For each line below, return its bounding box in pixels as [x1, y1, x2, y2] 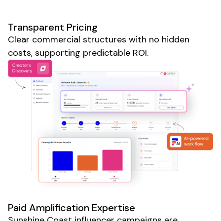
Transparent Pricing [8, 20, 98, 34]
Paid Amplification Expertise [8, 201, 135, 215]
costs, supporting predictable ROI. [8, 46, 148, 59]
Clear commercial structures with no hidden [8, 33, 189, 45]
